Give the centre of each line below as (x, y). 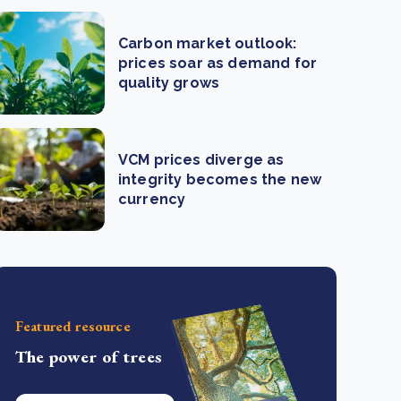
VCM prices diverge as (201, 159)
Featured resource (73, 326)
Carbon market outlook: (208, 43)
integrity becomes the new (220, 179)
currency (152, 199)
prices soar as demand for (218, 63)
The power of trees (89, 356)
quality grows (169, 82)
